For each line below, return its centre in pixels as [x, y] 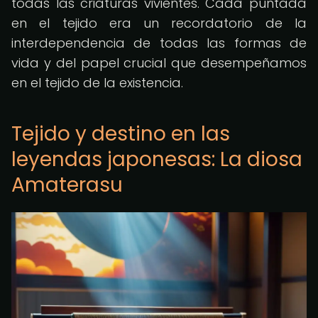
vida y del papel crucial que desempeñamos [159, 63]
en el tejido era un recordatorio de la [159, 23]
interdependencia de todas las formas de [159, 43]
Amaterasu [67, 185]
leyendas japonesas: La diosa [157, 159]
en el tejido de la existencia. [97, 83]
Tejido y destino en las [121, 134]
